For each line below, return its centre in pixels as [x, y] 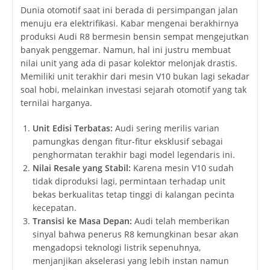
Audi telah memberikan [181, 221]
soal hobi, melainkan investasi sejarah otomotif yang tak [133, 89]
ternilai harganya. [56, 102]
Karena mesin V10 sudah [182, 168]
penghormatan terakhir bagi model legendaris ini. [133, 154]
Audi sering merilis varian [166, 128]
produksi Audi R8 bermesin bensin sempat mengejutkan [134, 36]
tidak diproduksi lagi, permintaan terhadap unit [129, 181]
